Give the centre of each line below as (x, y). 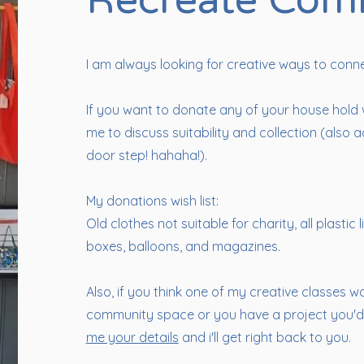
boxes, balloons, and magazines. (183, 246)
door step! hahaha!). (148, 155)
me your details (132, 337)
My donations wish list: (152, 201)
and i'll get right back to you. (264, 337)
